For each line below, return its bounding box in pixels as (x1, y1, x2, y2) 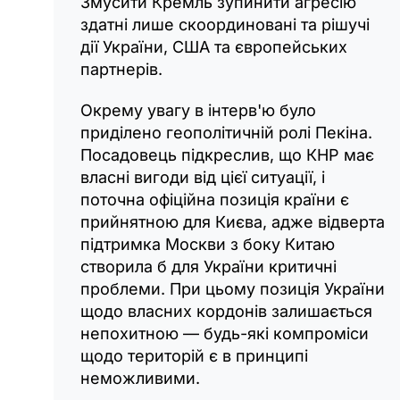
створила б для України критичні (80, 256, 337, 276)
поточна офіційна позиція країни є (80, 189, 349, 209)
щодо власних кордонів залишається (80, 301, 372, 321)
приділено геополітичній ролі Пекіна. (80, 122, 372, 142)
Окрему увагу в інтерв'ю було (80, 100, 316, 120)
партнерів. (80, 59, 162, 79)
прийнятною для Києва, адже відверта (80, 212, 385, 231)
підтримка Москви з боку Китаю (80, 234, 335, 254)
